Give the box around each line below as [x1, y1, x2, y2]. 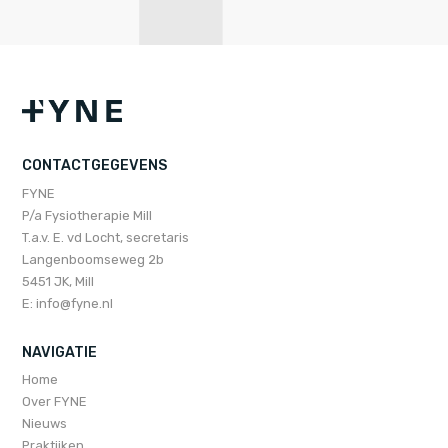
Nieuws [22, 415, 68, 431]
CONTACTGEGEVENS [22, 157, 168, 175]
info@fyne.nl [36, 295, 114, 311]
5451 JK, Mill [22, 273, 95, 289]
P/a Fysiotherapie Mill [22, 207, 153, 223]
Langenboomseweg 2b [22, 251, 165, 267]
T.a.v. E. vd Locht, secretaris [22, 229, 190, 245]
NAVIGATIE [22, 343, 98, 361]
